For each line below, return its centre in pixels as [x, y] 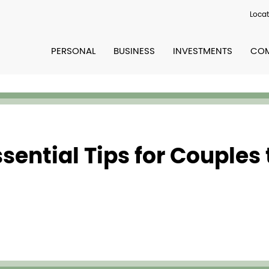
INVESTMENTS [203, 51]
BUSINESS [134, 51]
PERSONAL [73, 51]
